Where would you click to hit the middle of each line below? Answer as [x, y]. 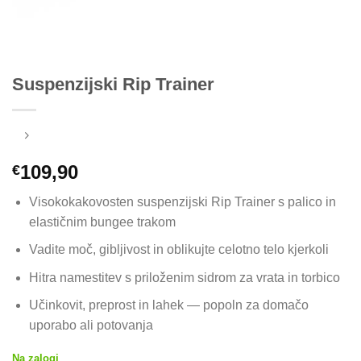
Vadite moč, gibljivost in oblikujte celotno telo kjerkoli [178, 250]
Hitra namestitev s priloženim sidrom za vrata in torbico [184, 277]
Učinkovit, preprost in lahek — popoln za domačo [168, 305]
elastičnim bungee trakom [102, 222]
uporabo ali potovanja [91, 326]
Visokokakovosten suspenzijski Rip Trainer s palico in [182, 201]
